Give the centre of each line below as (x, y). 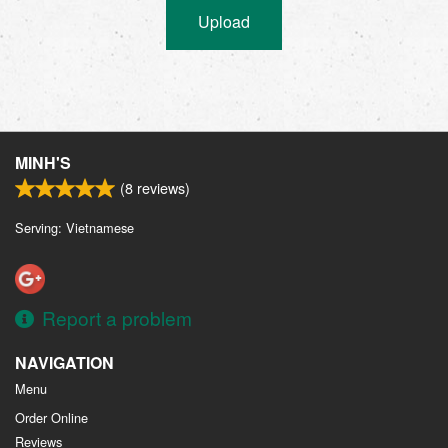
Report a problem (117, 318)
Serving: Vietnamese (74, 227)
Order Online (51, 418)
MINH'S (43, 162)
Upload (224, 21)
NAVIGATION (64, 363)
